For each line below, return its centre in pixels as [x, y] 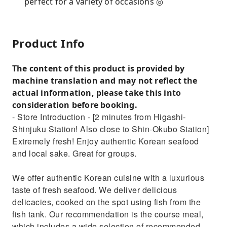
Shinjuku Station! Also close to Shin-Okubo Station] [111, 129]
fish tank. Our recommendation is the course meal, [108, 214]
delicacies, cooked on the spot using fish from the [106, 202]
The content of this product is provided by [99, 68]
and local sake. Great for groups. [74, 153]
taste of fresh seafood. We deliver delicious [94, 190]
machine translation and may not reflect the [105, 81]
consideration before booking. [75, 105]
